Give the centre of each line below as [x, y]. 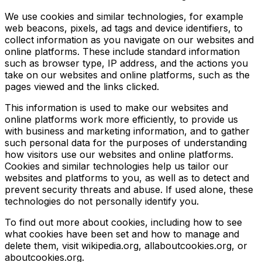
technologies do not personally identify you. [102, 201]
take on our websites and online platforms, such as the [127, 75]
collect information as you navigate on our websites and [129, 40]
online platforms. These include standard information [122, 51]
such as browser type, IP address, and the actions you [126, 63]
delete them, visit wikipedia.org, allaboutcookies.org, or [126, 246]
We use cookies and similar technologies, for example [124, 16]
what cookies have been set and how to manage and [122, 234]
